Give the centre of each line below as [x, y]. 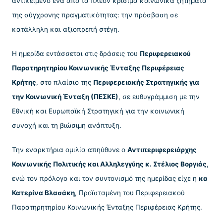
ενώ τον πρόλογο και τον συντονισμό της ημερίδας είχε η [105, 179]
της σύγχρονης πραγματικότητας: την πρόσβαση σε [95, 15]
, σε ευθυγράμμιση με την [159, 96]
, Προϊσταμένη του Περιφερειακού [130, 193]
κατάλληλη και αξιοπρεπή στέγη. [66, 29]
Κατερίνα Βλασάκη [43, 193]
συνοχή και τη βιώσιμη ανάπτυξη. [67, 125]
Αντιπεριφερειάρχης [162, 150]
